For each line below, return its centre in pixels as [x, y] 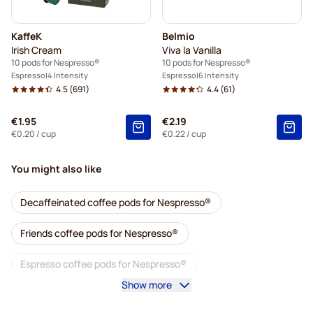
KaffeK [27, 36]
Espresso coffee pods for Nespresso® [103, 264]
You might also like [56, 169]
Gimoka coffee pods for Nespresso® [100, 294]
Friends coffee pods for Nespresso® [99, 233]
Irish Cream [36, 50]
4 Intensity [68, 75]
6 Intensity [219, 75]
